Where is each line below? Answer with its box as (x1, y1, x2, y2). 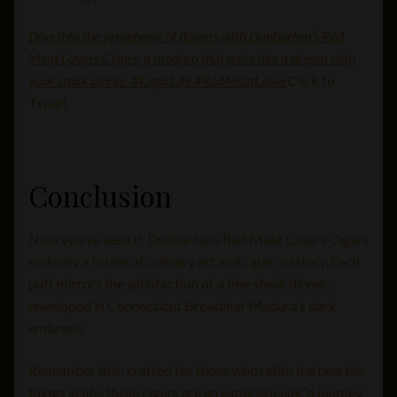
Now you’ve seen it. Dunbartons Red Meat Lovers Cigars (28, 230, 369, 248)
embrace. (28, 319, 85, 337)
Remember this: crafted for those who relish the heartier (28, 361, 366, 378)
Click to (287, 72, 335, 90)
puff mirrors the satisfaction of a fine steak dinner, (28, 275, 329, 292)
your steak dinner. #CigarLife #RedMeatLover (28, 72, 287, 90)
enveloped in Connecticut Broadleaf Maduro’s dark (28, 297, 337, 315)
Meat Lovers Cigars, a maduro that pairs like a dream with (28, 50, 355, 67)
